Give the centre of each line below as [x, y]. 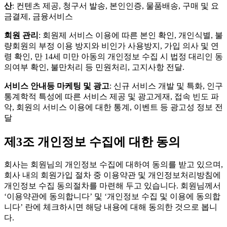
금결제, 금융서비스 [39, 16]
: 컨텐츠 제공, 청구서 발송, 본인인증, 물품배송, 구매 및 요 [116, 6]
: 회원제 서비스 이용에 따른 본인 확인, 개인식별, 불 [131, 35]
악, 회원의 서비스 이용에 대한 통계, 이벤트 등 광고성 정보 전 [113, 107]
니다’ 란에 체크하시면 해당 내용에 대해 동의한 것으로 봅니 [111, 207]
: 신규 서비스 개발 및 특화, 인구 [166, 86]
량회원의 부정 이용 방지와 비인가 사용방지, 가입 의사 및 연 [111, 46]
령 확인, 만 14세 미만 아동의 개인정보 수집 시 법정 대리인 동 [113, 56]
